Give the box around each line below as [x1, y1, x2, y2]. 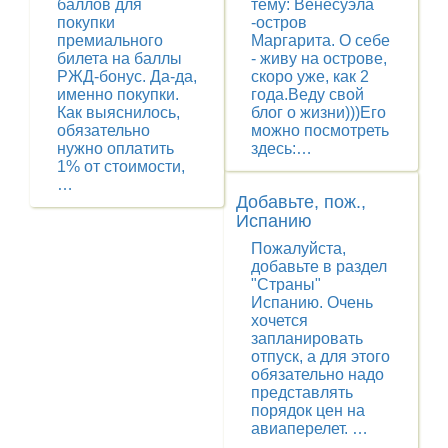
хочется [251, 312, 308, 329]
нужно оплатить [57, 140, 174, 157]
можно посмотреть [251, 122, 389, 139]
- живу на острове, [251, 50, 387, 67]
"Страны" [251, 276, 321, 293]
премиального [57, 32, 163, 49]
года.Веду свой [251, 86, 364, 103]
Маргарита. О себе [251, 32, 390, 49]
